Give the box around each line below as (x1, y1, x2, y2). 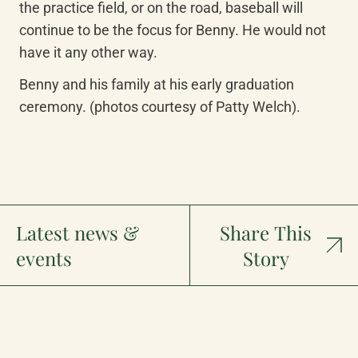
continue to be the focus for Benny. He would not (19, 22, 326, 38)
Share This (220, 220, 312, 245)
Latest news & (16, 220, 139, 245)
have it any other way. (19, 44, 157, 61)
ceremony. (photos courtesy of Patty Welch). (19, 98, 300, 115)
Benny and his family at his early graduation (19, 76, 294, 93)
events (16, 245, 72, 271)
